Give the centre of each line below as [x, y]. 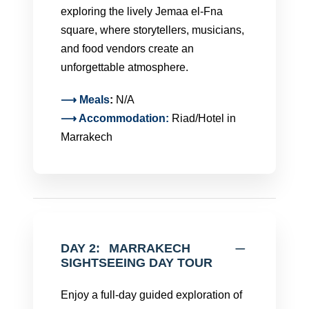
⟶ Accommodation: [116, 118]
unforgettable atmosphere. [124, 67]
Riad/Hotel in [204, 118]
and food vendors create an [127, 49]
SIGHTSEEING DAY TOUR [137, 263]
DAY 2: [80, 248]
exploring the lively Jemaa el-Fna [142, 11]
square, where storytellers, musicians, [152, 30]
